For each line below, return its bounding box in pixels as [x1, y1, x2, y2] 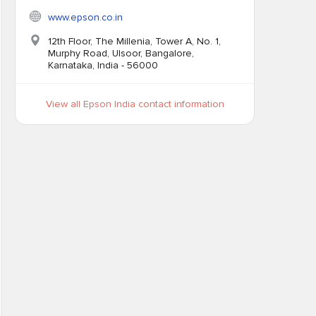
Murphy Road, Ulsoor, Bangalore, [48, 47, 194, 59]
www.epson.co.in [48, 11, 123, 23]
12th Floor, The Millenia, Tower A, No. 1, [48, 35, 221, 47]
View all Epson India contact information [45, 98, 224, 110]
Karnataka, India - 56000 [48, 59, 158, 71]
